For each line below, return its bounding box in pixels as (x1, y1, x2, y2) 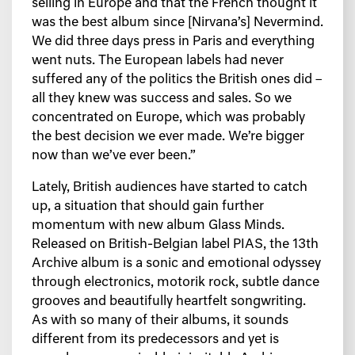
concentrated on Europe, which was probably (32, 112, 305, 125)
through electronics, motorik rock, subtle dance (32, 277, 319, 290)
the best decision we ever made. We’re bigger (32, 131, 304, 144)
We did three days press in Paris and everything (32, 36, 315, 49)
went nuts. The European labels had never (32, 55, 284, 68)
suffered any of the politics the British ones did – (32, 74, 322, 87)
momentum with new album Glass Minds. (32, 219, 284, 233)
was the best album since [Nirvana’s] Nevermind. (32, 17, 323, 30)
